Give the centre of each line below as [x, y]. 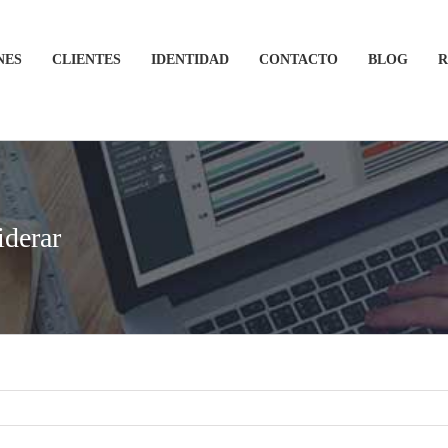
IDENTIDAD [190, 59]
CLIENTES [86, 59]
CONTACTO [298, 59]
